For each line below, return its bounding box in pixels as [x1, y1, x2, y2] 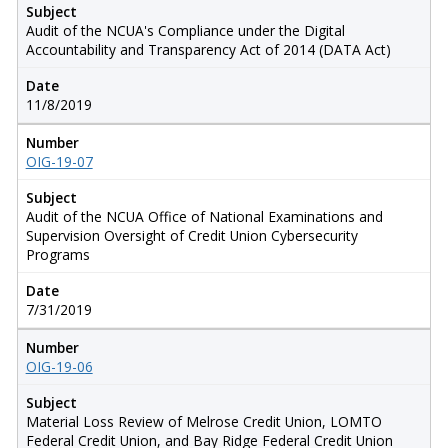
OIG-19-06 [25, 356, 93, 376]
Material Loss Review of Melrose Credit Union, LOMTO [25, 411, 382, 431]
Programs [25, 244, 90, 264]
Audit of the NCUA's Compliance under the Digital [25, 20, 345, 40]
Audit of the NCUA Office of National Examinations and [25, 206, 383, 226]
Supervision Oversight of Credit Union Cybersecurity [25, 225, 358, 245]
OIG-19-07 [25, 151, 93, 171]
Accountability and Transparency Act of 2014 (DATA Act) [25, 39, 391, 59]
